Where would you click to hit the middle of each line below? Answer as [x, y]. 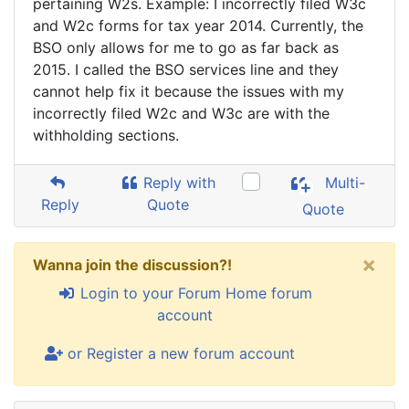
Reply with [178, 183]
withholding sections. [106, 135]
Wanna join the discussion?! [132, 265]
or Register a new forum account [179, 353]
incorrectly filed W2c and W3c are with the [181, 113]
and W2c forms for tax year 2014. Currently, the [198, 26]
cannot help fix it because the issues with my [189, 91]
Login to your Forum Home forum [194, 293]
